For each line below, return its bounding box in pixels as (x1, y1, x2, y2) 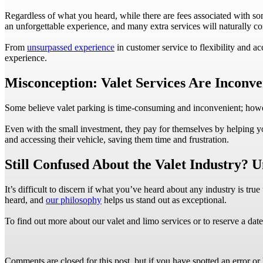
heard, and (5, 194, 46, 205)
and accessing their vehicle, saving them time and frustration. (5, 134, 229, 144)
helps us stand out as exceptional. (102, 194, 227, 205)
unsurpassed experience (27, 42, 114, 53)
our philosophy (46, 194, 102, 205)
